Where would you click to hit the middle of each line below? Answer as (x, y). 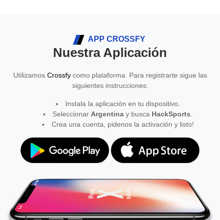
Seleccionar (72, 114)
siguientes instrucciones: (110, 86)
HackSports (171, 114)
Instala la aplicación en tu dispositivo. (123, 104)
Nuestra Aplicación (110, 53)
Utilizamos (30, 75)
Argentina (107, 114)
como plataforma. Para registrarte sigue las (139, 75)
